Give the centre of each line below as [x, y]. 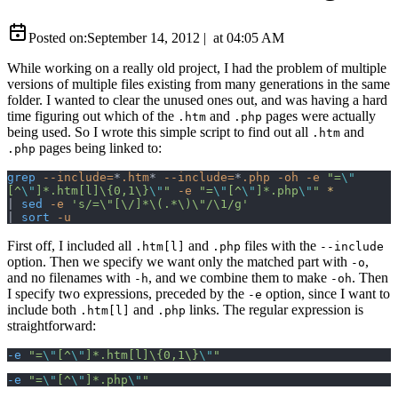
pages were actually [319, 115]
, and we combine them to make [239, 277]
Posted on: [58, 37]
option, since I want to [326, 293]
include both [44, 309]
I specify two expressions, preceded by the [127, 293]
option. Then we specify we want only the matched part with [179, 261]
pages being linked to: [99, 147]
